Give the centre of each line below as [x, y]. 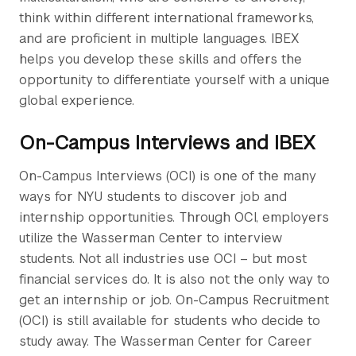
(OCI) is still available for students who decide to [170, 321]
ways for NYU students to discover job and [153, 197]
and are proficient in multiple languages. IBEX [159, 39]
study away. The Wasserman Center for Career [166, 341]
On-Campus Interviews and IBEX [167, 143]
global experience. [77, 101]
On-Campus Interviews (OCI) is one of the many [168, 176]
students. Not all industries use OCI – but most [163, 259]
